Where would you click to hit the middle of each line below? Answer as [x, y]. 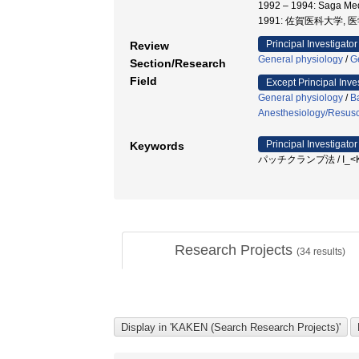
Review [149, 46]
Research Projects [236, 250]
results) [328, 252]
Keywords [157, 146]
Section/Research [178, 63]
